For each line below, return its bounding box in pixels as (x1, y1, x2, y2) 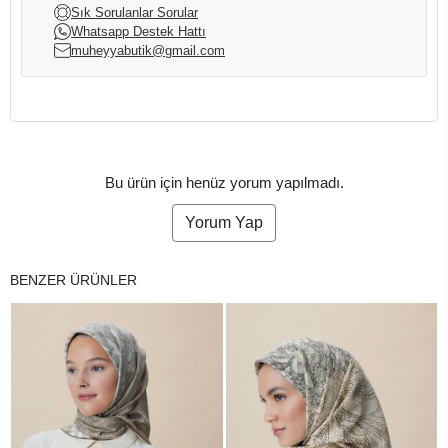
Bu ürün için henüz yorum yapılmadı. (104, 173, 344, 191)
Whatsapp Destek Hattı (71, 23, 206, 39)
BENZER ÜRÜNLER (10, 271, 137, 288)
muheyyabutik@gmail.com (71, 42, 225, 58)
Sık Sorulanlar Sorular (71, 4, 198, 20)
